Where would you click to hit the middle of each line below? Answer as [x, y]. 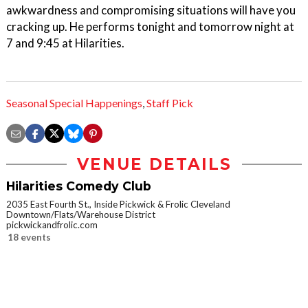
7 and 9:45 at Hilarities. [65, 43]
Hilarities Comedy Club [79, 186]
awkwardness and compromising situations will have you [151, 10]
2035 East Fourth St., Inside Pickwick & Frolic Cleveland [118, 205]
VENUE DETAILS [154, 165]
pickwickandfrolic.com [52, 225]
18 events [29, 238]
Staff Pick [170, 103]
